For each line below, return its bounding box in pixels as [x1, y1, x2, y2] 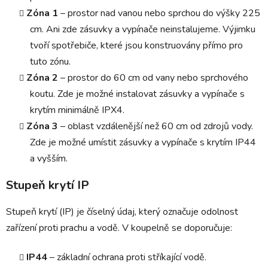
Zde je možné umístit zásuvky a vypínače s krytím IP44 [30, 135, 256, 149]
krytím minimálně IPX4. [30, 103, 124, 117]
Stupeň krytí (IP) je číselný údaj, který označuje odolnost [6, 205, 238, 218]
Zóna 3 [26, 119, 58, 133]
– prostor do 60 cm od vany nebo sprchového [58, 71, 248, 84]
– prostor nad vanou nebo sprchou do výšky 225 [58, 6, 260, 20]
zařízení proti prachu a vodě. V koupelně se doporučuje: [6, 221, 232, 234]
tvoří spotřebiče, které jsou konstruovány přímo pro [30, 38, 243, 52]
